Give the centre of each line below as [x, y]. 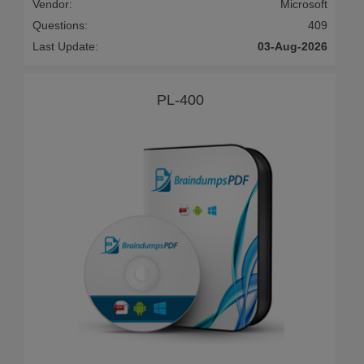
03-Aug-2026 [292, 46]
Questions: [60, 25]
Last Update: [65, 46]
